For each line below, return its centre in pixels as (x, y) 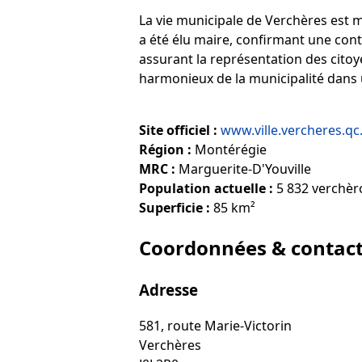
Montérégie (229, 149)
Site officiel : (178, 130)
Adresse (168, 289)
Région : (165, 149)
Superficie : (175, 207)
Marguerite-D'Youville (243, 168)
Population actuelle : (206, 188)
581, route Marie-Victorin (215, 326)
